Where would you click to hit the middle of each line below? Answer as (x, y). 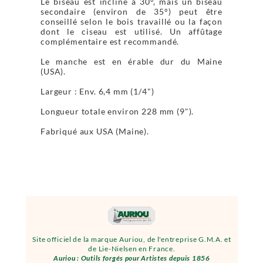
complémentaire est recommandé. (110, 41)
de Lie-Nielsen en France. (132, 249)
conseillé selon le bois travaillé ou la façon (131, 21)
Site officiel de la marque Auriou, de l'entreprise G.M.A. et (132, 239)
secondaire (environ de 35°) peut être (131, 11)
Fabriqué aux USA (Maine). (95, 131)
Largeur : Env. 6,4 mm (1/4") (97, 91)
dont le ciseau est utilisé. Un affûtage (131, 31)
